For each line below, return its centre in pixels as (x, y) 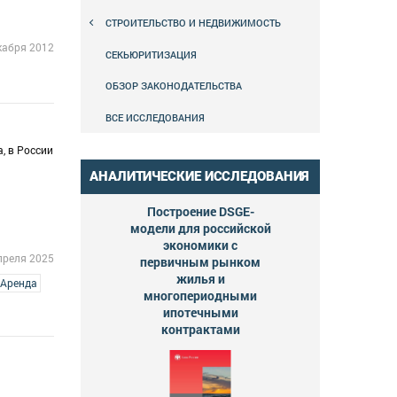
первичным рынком (200, 261)
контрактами (200, 329)
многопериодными (200, 295)
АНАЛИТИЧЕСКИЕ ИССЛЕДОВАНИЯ (200, 176)
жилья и (200, 278)
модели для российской (200, 228)
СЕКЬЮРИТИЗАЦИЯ (151, 54)
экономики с (200, 245)
